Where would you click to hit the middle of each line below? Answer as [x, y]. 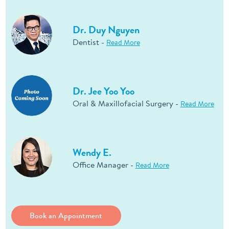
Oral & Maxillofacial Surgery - [126, 104]
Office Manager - [104, 165]
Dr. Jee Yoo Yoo [103, 91]
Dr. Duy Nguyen [106, 30]
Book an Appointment [66, 215]
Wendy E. [92, 153]
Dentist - [89, 42]
